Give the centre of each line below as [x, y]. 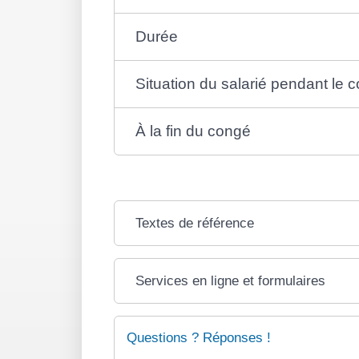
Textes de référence [194, 223]
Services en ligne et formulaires [230, 280]
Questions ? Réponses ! [199, 337]
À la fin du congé [193, 131]
